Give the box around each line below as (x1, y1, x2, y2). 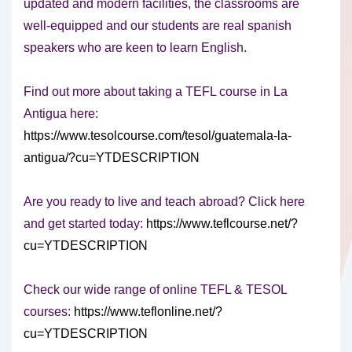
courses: (24, 305, 74, 319)
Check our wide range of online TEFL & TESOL (24, 283, 287, 297)
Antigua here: (24, 107, 98, 121)
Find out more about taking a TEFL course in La (24, 85, 288, 99)
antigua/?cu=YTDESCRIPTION (24, 151, 200, 165)
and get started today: (24, 217, 146, 231)
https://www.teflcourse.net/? (146, 217, 298, 231)
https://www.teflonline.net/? (74, 305, 222, 319)
